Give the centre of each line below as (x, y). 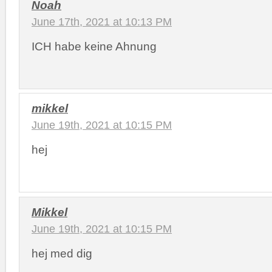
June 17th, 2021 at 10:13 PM (102, 22)
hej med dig (62, 253)
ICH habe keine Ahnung (94, 46)
